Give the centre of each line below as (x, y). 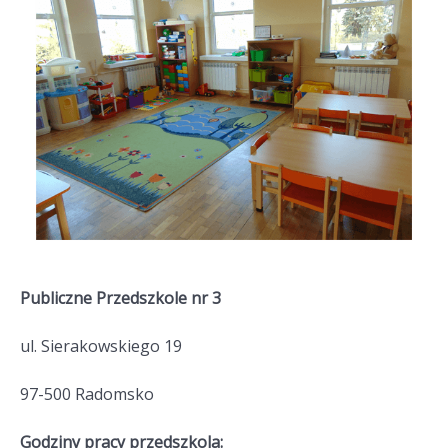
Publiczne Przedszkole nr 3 (120, 298)
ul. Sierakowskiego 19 (101, 346)
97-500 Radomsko (89, 394)
